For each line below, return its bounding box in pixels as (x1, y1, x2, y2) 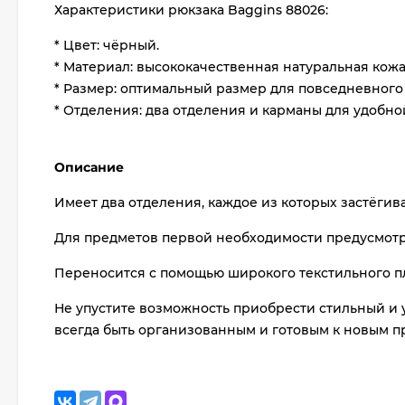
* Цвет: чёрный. (54, 37, 159, 53)
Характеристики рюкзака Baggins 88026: (54, 2, 328, 18)
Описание (54, 159, 124, 175)
